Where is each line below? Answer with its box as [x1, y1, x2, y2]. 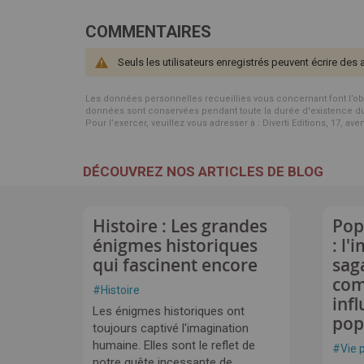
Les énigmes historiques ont [93, 304, 245, 318]
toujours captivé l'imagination [93, 321, 249, 336]
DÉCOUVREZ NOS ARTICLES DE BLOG [83, 163, 323, 180]
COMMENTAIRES [85, 22, 211, 41]
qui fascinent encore [93, 253, 258, 276]
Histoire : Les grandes [93, 214, 267, 237]
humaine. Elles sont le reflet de [93, 338, 255, 353]
